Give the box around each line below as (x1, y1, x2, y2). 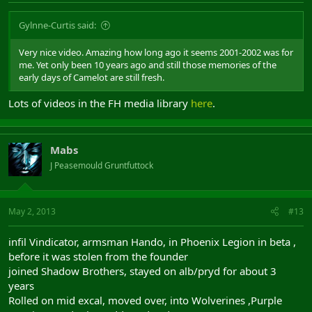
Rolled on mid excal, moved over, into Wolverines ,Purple (8, 292, 282, 307)
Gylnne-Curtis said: (19, 18, 96, 31)
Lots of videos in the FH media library (8, 96, 191, 110)
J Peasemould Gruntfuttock (50, 159, 153, 171)
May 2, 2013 (8, 205, 56, 217)
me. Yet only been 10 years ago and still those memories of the (19, 58, 276, 71)
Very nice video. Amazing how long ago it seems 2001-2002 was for (19, 45, 293, 58)
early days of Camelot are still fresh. (19, 70, 164, 84)
